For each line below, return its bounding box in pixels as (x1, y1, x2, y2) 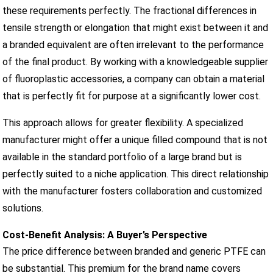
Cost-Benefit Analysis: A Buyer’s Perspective (2, 229, 208, 241)
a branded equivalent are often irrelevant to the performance (2, 38, 264, 51)
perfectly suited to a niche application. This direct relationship (2, 168, 269, 180)
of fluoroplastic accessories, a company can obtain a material (2, 73, 265, 85)
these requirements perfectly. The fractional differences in (2, 4, 257, 16)
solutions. (2, 202, 44, 214)
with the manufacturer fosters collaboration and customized (2, 185, 263, 197)
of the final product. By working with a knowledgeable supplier (2, 55, 269, 68)
